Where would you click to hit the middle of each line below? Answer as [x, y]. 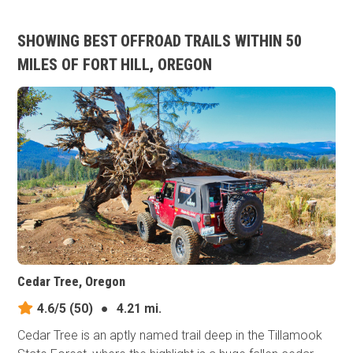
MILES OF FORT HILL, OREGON [115, 65]
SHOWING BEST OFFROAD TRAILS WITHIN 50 [160, 41]
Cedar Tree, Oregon [72, 282]
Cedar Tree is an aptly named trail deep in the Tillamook [170, 336]
